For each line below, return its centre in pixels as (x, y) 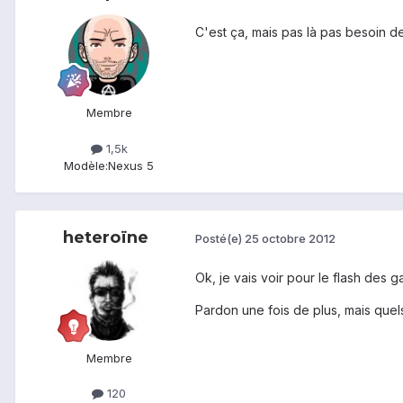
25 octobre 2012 (290, 239)
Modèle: (86, 165)
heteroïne (105, 237)
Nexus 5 (131, 165)
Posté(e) (220, 239)
